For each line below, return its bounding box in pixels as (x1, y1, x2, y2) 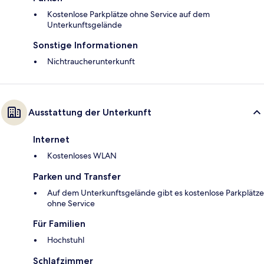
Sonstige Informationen (33, 39, 138, 51)
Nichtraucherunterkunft (47, 56, 135, 67)
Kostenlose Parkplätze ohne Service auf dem (47, 9, 210, 20)
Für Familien (33, 218, 85, 230)
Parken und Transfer (33, 171, 121, 183)
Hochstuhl (47, 235, 84, 246)
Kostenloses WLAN (47, 150, 117, 161)
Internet (33, 134, 70, 146)
